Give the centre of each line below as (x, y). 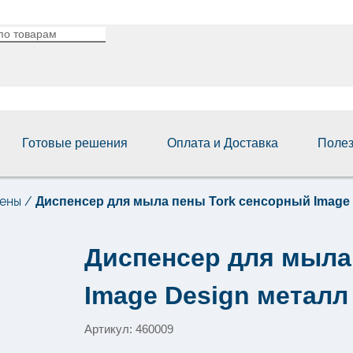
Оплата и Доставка (222, 143)
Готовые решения (74, 143)
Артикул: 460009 (129, 329)
